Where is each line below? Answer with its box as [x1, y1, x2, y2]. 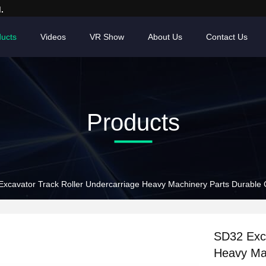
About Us [148, 32, 182, 42]
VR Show [90, 32, 124, 42]
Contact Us [206, 32, 248, 42]
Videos [40, 32, 66, 42]
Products [86, 109, 180, 135]
